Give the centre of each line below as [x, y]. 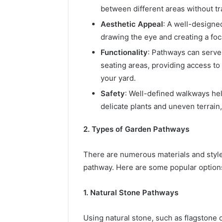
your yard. [118, 78]
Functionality [124, 52]
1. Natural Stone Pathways [131, 192]
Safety [113, 93]
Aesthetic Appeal [132, 24]
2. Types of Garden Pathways [136, 129]
